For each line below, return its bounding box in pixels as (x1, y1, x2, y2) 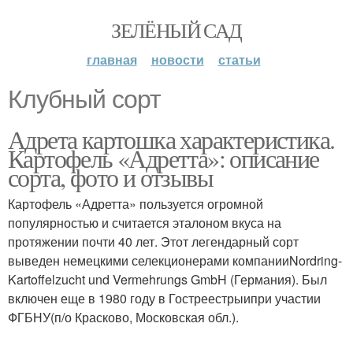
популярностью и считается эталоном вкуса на (8, 214, 281, 232)
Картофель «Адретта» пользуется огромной (8, 195, 263, 213)
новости (150, 50, 204, 69)
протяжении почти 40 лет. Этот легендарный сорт (8, 232, 299, 251)
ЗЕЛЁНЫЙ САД (111, 17, 242, 43)
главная (86, 50, 137, 69)
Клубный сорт (8, 85, 161, 113)
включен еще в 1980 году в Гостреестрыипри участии (8, 289, 321, 307)
